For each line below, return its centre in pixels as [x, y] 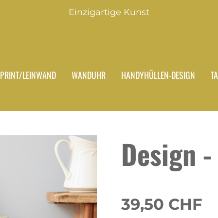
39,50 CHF [162, 204]
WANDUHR [89, 75]
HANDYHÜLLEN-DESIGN [158, 75]
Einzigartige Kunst [109, 12]
